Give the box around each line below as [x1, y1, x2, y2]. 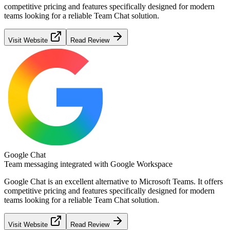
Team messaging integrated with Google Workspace [4, 159, 172, 168]
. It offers [194, 177, 223, 186]
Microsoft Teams [139, 177, 194, 186]
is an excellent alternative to [46, 177, 139, 186]
